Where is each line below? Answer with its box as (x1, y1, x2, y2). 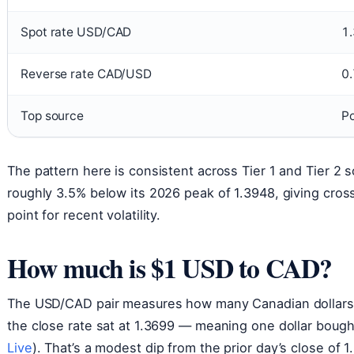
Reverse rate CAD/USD (21, 66, 152, 81)
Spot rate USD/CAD (21, 24, 132, 40)
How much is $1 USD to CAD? (7, 247, 333, 287)
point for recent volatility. (7, 206, 161, 223)
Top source (21, 107, 84, 123)
